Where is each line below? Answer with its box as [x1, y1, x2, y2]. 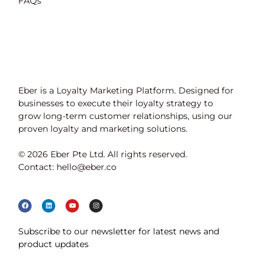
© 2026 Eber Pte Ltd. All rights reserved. [18, 149, 187, 160]
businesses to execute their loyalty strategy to [18, 98, 213, 109]
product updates [18, 239, 89, 250]
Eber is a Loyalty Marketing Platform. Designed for [18, 85, 234, 96]
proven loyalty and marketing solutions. [18, 123, 190, 134]
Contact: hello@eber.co [18, 161, 117, 172]
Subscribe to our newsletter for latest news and [18, 226, 219, 237]
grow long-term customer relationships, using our [18, 110, 233, 121]
